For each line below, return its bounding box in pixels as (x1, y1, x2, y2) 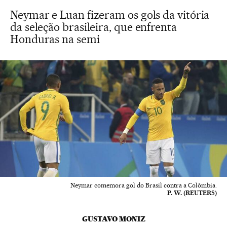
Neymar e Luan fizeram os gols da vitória (10, 8, 210, 21)
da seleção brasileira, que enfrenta (10, 20, 177, 33)
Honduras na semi (10, 32, 100, 46)
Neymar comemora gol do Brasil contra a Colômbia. (70, 181, 217, 189)
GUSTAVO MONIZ (82, 214, 145, 223)
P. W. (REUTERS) (167, 188, 217, 197)
